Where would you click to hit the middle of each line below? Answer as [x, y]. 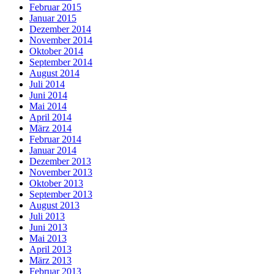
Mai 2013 [48, 238]
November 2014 [61, 40]
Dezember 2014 [60, 29]
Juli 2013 [47, 216]
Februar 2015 [55, 7]
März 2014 [50, 128]
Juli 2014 [47, 84]
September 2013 [61, 194]
